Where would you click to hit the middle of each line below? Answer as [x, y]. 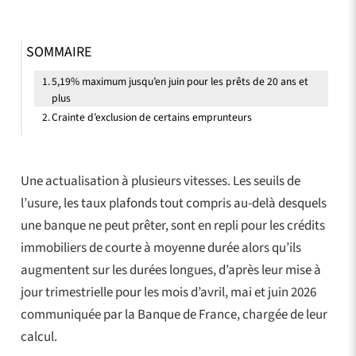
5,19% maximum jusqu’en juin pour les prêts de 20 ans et [180, 82]
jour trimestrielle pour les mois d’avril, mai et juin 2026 [168, 292]
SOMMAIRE [58, 52]
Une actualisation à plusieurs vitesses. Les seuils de [160, 181]
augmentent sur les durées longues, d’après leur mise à [170, 270]
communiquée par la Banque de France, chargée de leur [174, 314]
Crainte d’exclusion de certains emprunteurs [152, 118]
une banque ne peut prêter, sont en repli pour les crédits [172, 225]
